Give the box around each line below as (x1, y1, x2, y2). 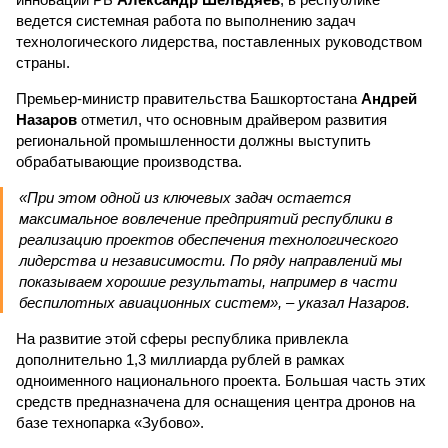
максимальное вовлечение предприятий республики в (19, 210, 393, 227)
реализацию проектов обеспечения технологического (19, 231, 398, 248)
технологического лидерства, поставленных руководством (16, 33, 422, 50)
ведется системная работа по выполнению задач (16, 12, 356, 29)
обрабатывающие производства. (16, 153, 242, 170)
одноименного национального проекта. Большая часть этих (16, 372, 426, 389)
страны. (16, 54, 70, 71)
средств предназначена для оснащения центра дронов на (16, 393, 415, 410)
